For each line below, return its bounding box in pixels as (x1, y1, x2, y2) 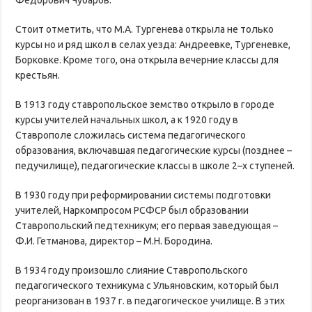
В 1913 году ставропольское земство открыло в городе (15, 98, 275, 110)
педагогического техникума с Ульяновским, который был (15, 279, 279, 291)
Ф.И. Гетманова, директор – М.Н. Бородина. (15, 235, 213, 247)
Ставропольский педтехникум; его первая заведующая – (15, 219, 279, 231)
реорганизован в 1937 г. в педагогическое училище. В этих (15, 295, 286, 306)
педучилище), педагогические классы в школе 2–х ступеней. (15, 159, 295, 171)
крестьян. (15, 69, 61, 81)
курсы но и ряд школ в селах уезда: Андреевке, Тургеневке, (15, 38, 291, 50)
